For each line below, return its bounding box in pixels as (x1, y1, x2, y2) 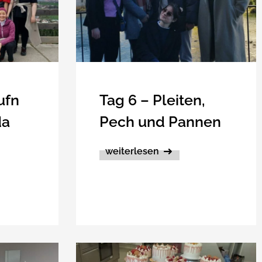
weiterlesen (105, 146, 159, 157)
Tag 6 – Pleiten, (99, 91, 205, 109)
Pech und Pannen (99, 113, 221, 131)
